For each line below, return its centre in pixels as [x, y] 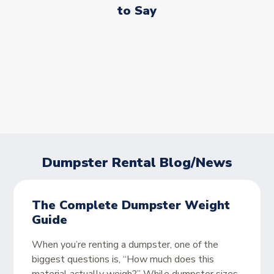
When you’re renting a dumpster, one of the [125, 245]
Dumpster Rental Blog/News [137, 163]
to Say [137, 11]
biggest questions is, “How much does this [123, 259]
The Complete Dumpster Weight [131, 205]
